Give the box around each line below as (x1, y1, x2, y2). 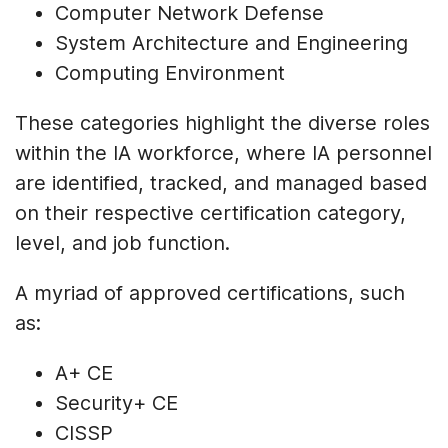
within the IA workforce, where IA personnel (15, 141, 432, 166)
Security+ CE (55, 391, 178, 416)
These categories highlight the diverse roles (15, 111, 430, 136)
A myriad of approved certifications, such (15, 281, 405, 306)
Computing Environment (55, 61, 285, 86)
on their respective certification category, (15, 201, 406, 226)
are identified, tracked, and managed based (15, 171, 427, 196)
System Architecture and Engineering (55, 31, 408, 56)
